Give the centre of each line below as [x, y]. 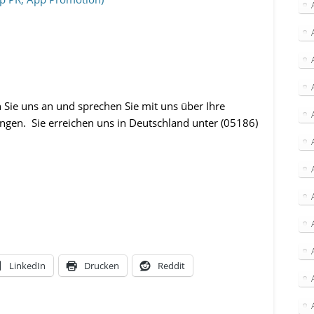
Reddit [172, 266]
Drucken [102, 266]
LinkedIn [28, 266]
